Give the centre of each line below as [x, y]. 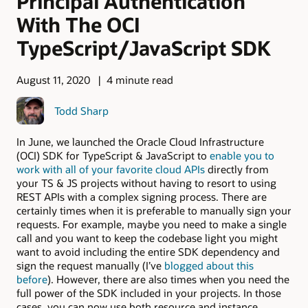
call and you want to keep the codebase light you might [147, 238]
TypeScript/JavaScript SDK [144, 47]
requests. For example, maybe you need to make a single [152, 224]
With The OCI [78, 24]
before [32, 279]
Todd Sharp [81, 110]
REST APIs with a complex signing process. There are [142, 196]
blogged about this [209, 265]
